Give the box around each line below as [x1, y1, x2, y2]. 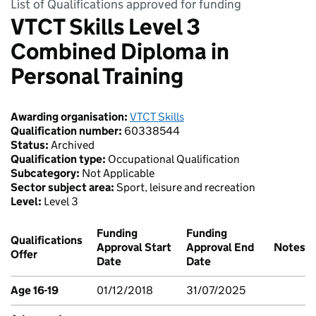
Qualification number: [11, 123, 124, 138]
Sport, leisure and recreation [116, 180, 255, 194]
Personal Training [11, 61, 183, 90]
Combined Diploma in [11, 37, 229, 66]
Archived [51, 138, 95, 152]
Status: [11, 138, 51, 152]
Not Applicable [82, 166, 154, 180]
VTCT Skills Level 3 [11, 12, 200, 41]
